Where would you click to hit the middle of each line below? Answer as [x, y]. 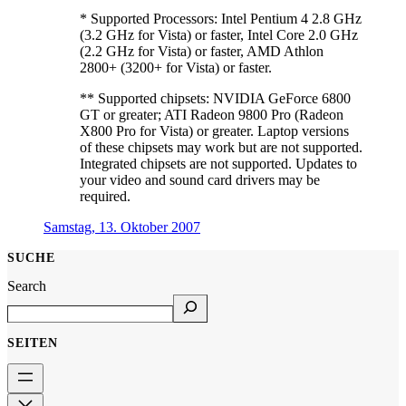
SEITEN [33, 342]
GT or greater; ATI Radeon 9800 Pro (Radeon [212, 114]
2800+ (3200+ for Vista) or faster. [176, 67]
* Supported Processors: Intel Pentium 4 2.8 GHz [221, 18]
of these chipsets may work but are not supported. [221, 147]
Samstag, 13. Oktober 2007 [122, 227]
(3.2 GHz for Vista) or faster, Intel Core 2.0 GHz [219, 34]
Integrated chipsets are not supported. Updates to [218, 163]
